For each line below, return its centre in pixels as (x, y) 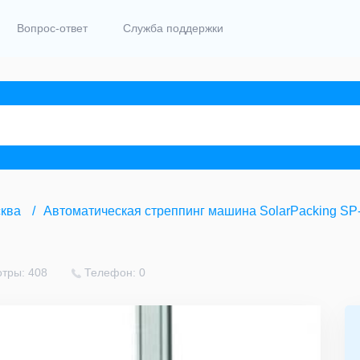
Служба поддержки (173, 29)
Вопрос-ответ (52, 29)
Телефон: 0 (115, 273)
